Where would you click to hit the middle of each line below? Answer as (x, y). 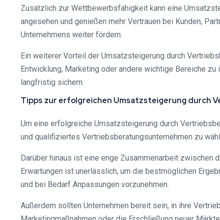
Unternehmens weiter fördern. (71, 34)
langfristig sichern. (52, 82)
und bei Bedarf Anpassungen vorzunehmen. (95, 184)
